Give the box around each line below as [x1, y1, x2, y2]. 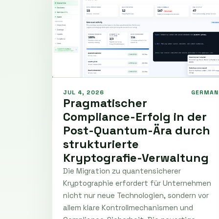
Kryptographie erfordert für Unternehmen [63, 178, 211, 188]
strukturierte [63, 136, 139, 152]
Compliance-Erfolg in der [63, 109, 207, 124]
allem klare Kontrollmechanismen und [63, 202, 193, 212]
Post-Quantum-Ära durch [63, 122, 210, 138]
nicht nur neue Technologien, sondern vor [63, 190, 209, 200]
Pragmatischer [63, 95, 147, 110]
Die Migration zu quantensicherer [63, 166, 181, 175]
